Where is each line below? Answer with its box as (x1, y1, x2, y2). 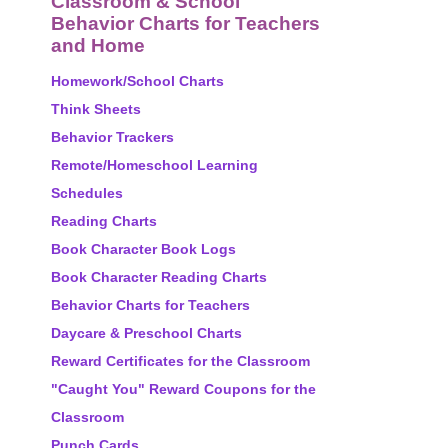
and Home (51, 35, 145, 56)
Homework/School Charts (51, 73, 224, 89)
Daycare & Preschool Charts (51, 325, 242, 341)
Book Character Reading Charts (51, 269, 267, 285)
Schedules (51, 185, 123, 201)
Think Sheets (51, 101, 141, 117)
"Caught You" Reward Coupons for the (51, 381, 316, 397)
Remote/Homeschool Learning (51, 157, 258, 173)
